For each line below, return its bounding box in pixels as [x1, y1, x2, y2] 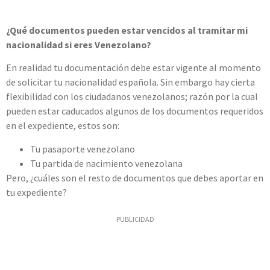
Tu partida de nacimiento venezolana [30, 157, 183, 169]
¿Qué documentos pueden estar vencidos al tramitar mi [6, 24, 248, 36]
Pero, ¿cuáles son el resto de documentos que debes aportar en [6, 171, 263, 184]
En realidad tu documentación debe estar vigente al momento [6, 61, 261, 74]
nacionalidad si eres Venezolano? [6, 38, 151, 51]
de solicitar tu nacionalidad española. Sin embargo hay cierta [6, 76, 255, 89]
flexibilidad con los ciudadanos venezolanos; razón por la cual [6, 90, 258, 103]
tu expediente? [6, 186, 67, 198]
